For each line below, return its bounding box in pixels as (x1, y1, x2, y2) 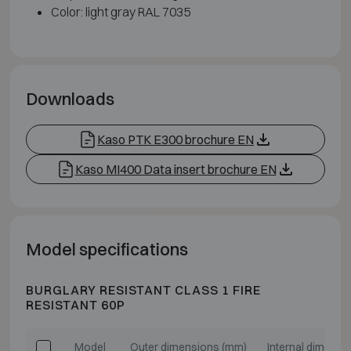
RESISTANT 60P (25, 296, 125, 313)
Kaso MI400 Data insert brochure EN (74, 161, 277, 177)
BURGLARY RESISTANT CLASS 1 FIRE (25, 281, 261, 298)
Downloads (25, 88, 114, 109)
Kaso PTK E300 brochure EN (97, 131, 254, 147)
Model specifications (25, 238, 188, 259)
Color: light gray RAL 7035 (50, 3, 190, 20)
